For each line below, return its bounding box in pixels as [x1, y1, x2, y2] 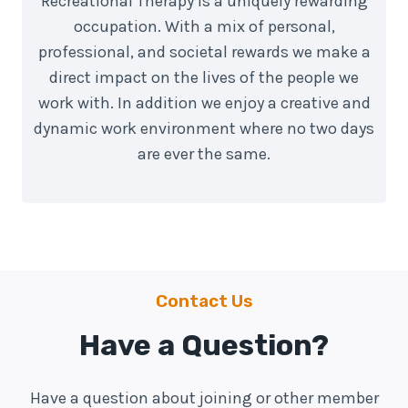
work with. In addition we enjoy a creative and [37, 92, 371, 113]
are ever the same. [138, 143, 270, 164]
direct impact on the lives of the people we [49, 66, 359, 87]
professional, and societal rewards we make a [37, 41, 371, 62]
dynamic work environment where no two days [34, 117, 374, 138]
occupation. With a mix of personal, [73, 15, 335, 36]
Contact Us [155, 290, 253, 311]
